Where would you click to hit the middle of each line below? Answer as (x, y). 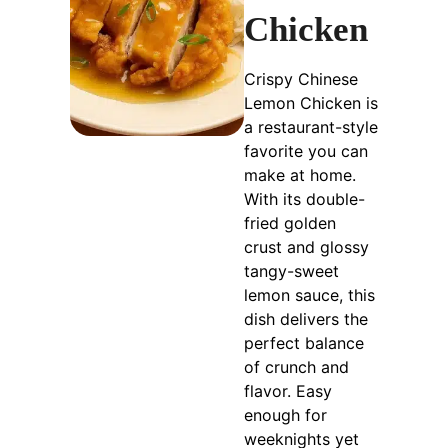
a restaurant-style (311, 127)
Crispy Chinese (301, 79)
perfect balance (304, 343)
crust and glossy (307, 247)
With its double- (305, 199)
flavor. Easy (288, 391)
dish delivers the (306, 319)
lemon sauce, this (310, 295)
